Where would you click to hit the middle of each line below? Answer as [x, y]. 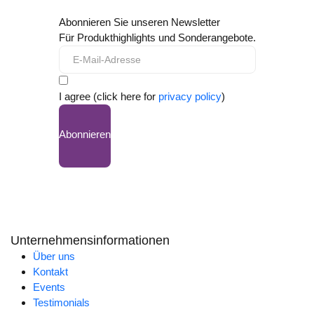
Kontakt [50, 272]
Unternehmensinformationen [90, 241]
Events [49, 287]
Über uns [54, 257]
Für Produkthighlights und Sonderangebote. [157, 38]
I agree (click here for [108, 97]
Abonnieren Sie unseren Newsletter [139, 22]
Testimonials [61, 303]
